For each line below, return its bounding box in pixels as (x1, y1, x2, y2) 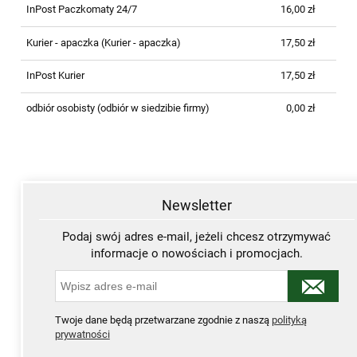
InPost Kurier (25, 69, 84, 81)
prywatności (54, 328, 110, 341)
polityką (271, 314, 307, 327)
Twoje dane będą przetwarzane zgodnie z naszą (54, 314, 272, 327)
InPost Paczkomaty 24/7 (25, 3, 137, 16)
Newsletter (162, 197, 232, 214)
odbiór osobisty (25, 102, 95, 115)
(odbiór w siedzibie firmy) (94, 102, 210, 115)
